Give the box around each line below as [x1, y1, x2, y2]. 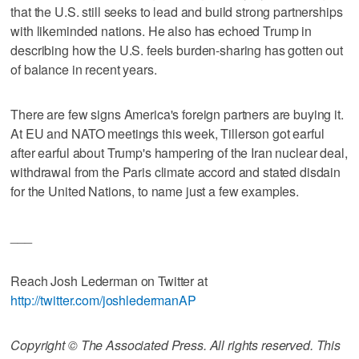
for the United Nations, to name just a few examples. [10, 181, 300, 200]
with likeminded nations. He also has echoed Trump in [10, 21, 313, 40]
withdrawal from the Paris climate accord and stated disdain [10, 162, 341, 181]
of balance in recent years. [10, 59, 157, 79]
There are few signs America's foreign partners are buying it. [10, 104, 344, 123]
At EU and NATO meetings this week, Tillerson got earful [10, 123, 325, 143]
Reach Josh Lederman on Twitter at [10, 271, 208, 290]
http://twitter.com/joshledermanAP [10, 290, 196, 309]
